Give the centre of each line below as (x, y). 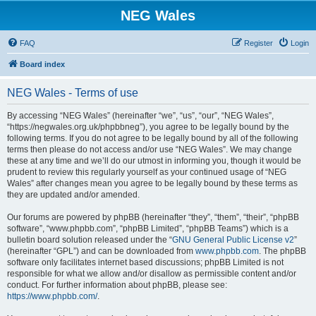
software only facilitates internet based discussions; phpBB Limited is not (145, 262)
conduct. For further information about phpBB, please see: (117, 285)
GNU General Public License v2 (233, 240)
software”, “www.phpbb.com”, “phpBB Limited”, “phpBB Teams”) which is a (148, 229)
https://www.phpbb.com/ (52, 296)
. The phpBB (282, 251)
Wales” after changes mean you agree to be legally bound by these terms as (152, 183)
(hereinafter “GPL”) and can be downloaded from (101, 251)
